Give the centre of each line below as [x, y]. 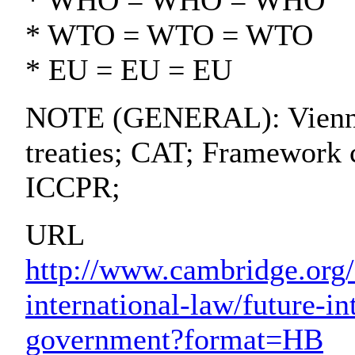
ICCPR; [73, 187]
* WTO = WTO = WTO [169, 35]
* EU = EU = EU [129, 70]
